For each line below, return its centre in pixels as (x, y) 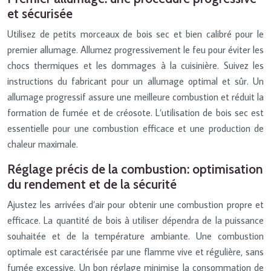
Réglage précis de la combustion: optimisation (135, 169)
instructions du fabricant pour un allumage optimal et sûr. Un (135, 81)
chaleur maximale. (43, 144)
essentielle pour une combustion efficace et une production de (135, 128)
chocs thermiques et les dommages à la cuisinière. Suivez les (135, 65)
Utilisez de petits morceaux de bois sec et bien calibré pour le (135, 34)
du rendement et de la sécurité (92, 184)
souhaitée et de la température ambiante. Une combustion (135, 236)
